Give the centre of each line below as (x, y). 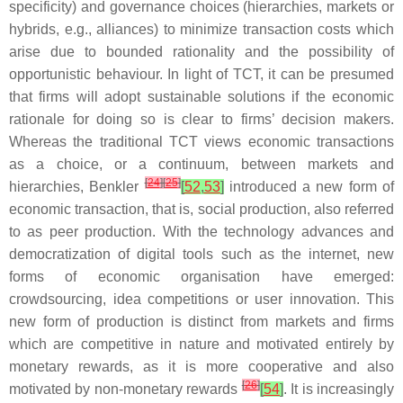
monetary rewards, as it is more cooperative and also (201, 367)
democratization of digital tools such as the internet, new (201, 254)
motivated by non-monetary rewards (125, 389)
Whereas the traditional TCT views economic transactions (201, 142)
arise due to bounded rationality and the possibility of (201, 52)
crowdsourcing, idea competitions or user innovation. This (201, 299)
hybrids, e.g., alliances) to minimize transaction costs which (201, 29)
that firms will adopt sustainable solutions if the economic (201, 97)
